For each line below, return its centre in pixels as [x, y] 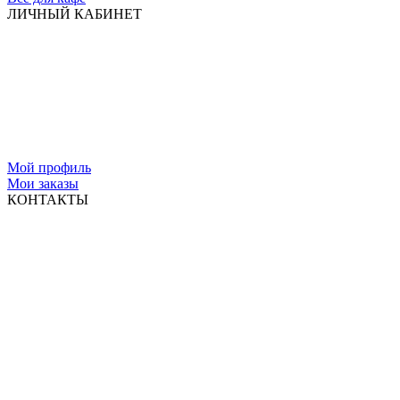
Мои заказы [43, 183]
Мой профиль [49, 167]
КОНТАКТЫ [48, 199]
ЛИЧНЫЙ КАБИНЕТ [75, 13]
